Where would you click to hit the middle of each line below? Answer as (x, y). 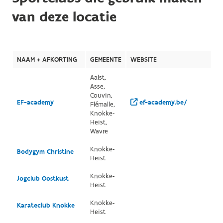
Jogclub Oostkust (43, 179)
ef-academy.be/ (162, 103)
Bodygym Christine (45, 152)
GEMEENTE (106, 60)
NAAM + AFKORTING (47, 60)
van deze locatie (64, 17)
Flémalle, (102, 105)
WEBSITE (143, 60)
